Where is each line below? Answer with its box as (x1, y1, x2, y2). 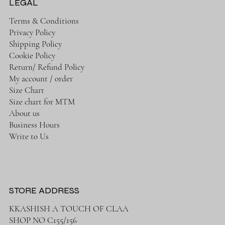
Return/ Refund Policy (9, 62, 84, 73)
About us (9, 108, 40, 119)
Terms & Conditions (9, 16, 79, 27)
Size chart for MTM (9, 96, 75, 107)
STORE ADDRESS (9, 185, 79, 196)
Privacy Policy (9, 27, 55, 38)
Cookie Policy (9, 50, 55, 61)
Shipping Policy (9, 39, 62, 50)
